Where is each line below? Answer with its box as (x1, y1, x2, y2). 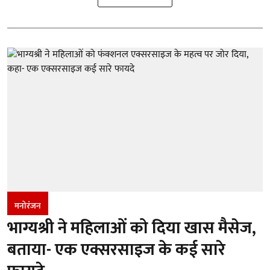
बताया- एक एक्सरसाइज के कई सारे (7, 235, 225, 264)
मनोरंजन (14, 198, 41, 213)
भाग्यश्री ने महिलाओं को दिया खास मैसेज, (7, 213, 256, 242)
